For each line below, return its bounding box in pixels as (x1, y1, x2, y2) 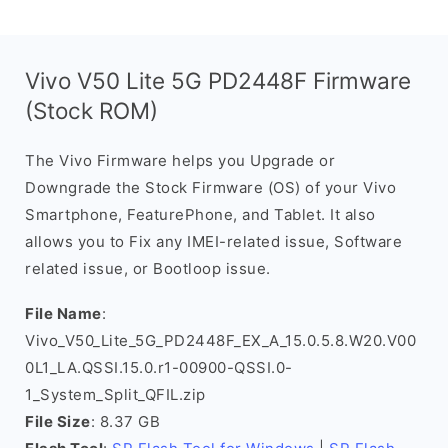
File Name (25, 304, 102, 323)
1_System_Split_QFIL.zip (25, 385, 206, 404)
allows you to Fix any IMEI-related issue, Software (25, 232, 402, 251)
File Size (25, 412, 91, 431)
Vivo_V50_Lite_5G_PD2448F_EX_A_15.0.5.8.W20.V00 (25, 331, 416, 350)
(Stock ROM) (25, 97, 158, 124)
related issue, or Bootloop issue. (25, 259, 271, 278)
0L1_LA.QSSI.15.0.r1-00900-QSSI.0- (25, 358, 293, 377)
